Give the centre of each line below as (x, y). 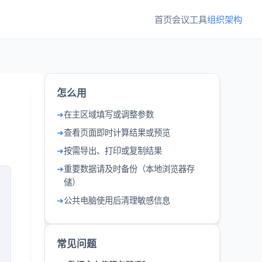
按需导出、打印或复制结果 (113, 151)
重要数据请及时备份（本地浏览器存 (129, 169)
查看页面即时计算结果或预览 (117, 132)
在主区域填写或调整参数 (109, 114)
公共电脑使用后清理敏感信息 (117, 200)
